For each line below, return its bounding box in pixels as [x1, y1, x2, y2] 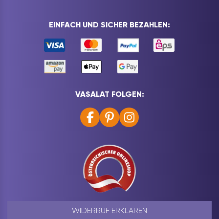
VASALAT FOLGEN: [75, 89, 144, 99]
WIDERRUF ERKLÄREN [72, 206, 147, 216]
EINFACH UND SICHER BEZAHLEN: [49, 20, 170, 30]
